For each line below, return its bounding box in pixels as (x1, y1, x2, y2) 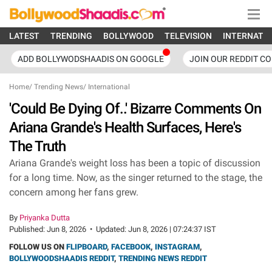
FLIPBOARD (66, 242, 107, 251)
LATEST (9, 31, 39, 41)
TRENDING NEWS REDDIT (118, 254, 207, 263)
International (88, 83, 130, 91)
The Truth (9, 138, 66, 155)
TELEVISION (165, 31, 212, 41)
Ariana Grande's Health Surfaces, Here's (9, 119, 241, 136)
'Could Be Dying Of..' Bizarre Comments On (9, 100, 261, 117)
